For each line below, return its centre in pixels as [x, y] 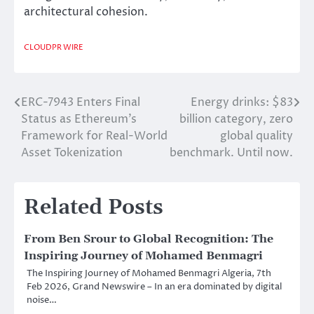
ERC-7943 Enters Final [81, 102]
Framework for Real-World [94, 136]
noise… [42, 300]
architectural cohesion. [86, 12]
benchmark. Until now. [231, 152]
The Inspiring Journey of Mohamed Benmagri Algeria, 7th [149, 273]
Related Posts [94, 207]
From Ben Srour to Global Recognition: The [149, 239]
